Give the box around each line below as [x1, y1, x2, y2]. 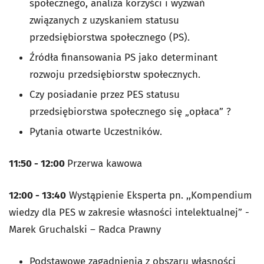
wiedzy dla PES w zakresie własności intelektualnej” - [9, 206, 249, 219]
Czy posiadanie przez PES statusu [29, 88, 180, 101]
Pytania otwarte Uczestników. [29, 125, 162, 138]
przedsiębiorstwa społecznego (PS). [29, 31, 190, 44]
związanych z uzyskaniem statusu [29, 14, 179, 27]
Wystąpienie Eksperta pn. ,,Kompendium [66, 189, 252, 202]
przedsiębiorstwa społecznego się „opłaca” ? [29, 105, 231, 118]
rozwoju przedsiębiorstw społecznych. [29, 68, 200, 81]
